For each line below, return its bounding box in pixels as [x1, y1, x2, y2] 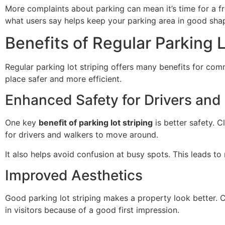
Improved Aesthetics [5, 167, 143, 184]
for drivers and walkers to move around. [5, 130, 158, 140]
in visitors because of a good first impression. [5, 205, 179, 215]
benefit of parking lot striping [39, 118, 153, 128]
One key [5, 118, 39, 128]
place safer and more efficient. [5, 73, 122, 84]
